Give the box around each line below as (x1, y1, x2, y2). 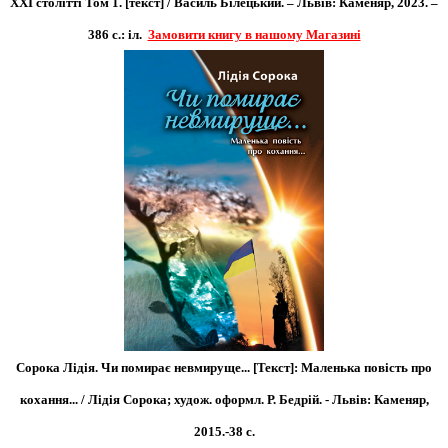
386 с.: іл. (87, 26, 142, 42)
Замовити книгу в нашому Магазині (147, 26, 361, 42)
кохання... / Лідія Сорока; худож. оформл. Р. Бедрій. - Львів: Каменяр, (19, 392, 429, 408)
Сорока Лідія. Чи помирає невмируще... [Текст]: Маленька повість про (16, 360, 432, 376)
